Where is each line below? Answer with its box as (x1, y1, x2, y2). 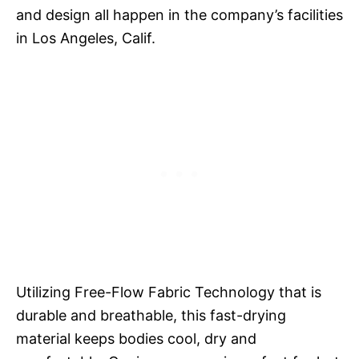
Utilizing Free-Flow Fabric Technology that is (16, 283, 321, 301)
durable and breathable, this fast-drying (16, 306, 286, 324)
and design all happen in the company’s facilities (16, 6, 343, 23)
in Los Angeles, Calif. (16, 29, 155, 46)
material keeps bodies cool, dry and (16, 329, 256, 347)
